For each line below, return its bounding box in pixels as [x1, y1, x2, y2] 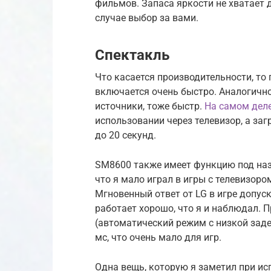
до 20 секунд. [95, 129, 156, 141]
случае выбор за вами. [95, 11, 198, 24]
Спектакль [95, 46, 169, 64]
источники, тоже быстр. [95, 100, 204, 112]
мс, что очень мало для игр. [95, 231, 221, 243]
